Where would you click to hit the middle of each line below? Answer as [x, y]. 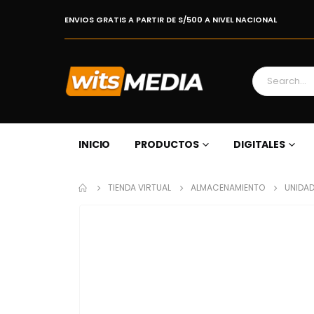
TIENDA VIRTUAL [139, 187]
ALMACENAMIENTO [228, 187]
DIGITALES [260, 144]
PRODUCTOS [167, 144]
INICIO [95, 144]
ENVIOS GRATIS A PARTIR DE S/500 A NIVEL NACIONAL [171, 19]
